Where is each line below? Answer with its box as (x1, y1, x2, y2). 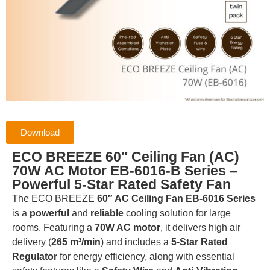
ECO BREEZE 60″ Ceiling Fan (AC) (12, 149, 239, 165)
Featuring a (43, 222, 95, 233)
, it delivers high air (160, 222, 240, 233)
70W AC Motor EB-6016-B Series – (12, 163, 237, 179)
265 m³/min (51, 237, 101, 248)
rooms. (12, 222, 43, 233)
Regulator (12, 251, 57, 262)
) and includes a (101, 237, 171, 248)
